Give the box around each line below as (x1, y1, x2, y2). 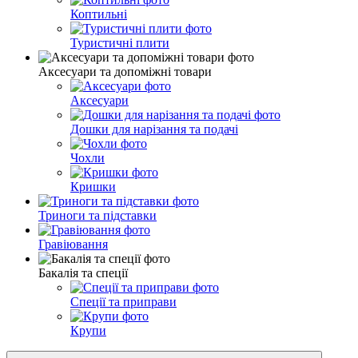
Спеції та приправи (70, 294, 177, 308)
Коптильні (70, 6, 127, 21)
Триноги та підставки (38, 208, 157, 222)
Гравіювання (38, 237, 108, 251)
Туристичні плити (70, 35, 169, 50)
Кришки (70, 179, 116, 193)
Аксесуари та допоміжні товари (38, 64, 212, 78)
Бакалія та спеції (38, 265, 128, 280)
